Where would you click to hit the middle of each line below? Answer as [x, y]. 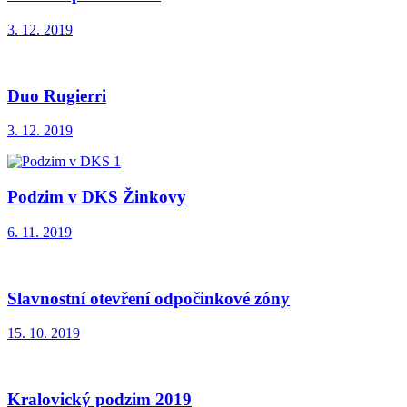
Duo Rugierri [57, 95]
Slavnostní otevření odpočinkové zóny [149, 298]
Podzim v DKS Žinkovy [97, 197]
